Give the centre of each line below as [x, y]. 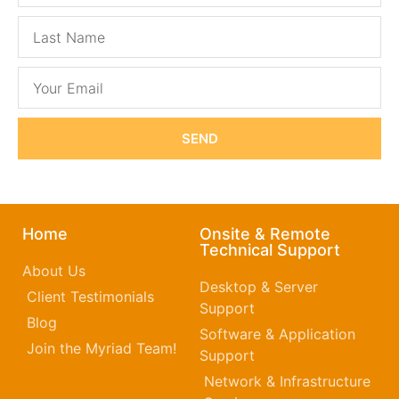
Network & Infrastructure [287, 382]
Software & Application [277, 334]
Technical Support [270, 250]
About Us [54, 271]
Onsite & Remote [265, 234]
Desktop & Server [259, 287]
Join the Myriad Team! [102, 349]
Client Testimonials [90, 297]
